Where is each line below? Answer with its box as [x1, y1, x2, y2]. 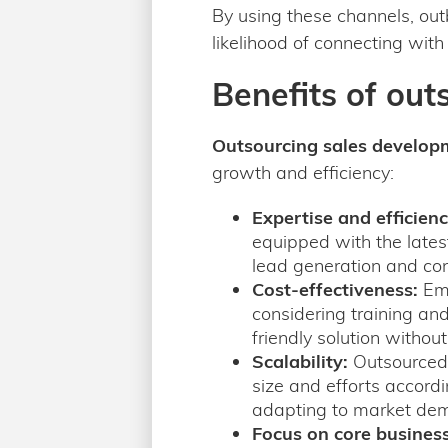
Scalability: [252, 350, 348, 373]
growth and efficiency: [212, 161, 394, 184]
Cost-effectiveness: [252, 278, 418, 301]
